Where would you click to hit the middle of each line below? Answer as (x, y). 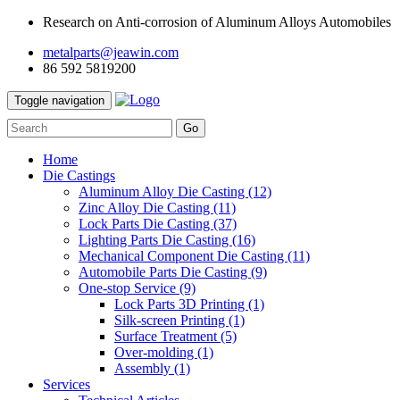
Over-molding (156, 352)
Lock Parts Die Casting (146, 224)
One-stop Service (129, 288)
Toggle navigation (59, 100)
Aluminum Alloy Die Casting (163, 192)
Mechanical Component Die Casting (183, 256)
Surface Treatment (167, 336)
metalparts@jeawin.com (111, 52)
